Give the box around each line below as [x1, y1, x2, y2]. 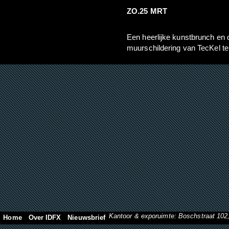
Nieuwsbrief [67, 213, 106, 221]
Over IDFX [28, 213, 61, 221]
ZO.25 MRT [127, 7, 167, 16]
